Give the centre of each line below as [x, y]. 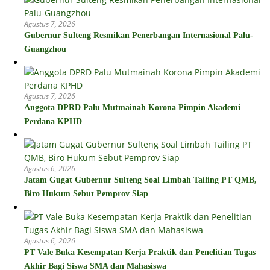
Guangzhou [45, 49]
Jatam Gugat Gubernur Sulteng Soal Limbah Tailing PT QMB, [140, 180]
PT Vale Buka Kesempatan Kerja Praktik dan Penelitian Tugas [140, 253]
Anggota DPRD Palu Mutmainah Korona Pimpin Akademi [132, 108]
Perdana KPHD [53, 122]
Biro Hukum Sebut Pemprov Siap [86, 194]
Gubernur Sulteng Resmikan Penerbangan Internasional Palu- [139, 36]
